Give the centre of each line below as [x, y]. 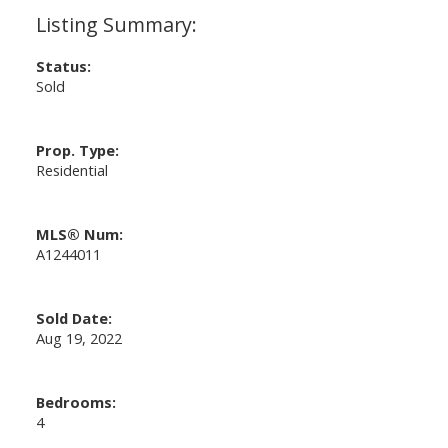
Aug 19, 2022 [78, 337]
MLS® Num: [79, 233]
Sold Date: [73, 317]
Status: [63, 65]
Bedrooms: [75, 401]
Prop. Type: [77, 149]
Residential [71, 169]
